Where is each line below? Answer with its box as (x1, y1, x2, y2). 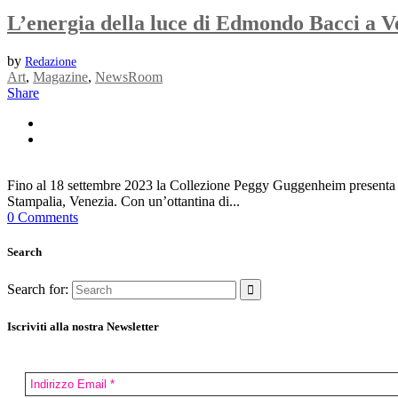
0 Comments (7, 209, 78, 225)
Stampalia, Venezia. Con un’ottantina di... (7, 193, 240, 209)
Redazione (25, 54, 76, 68)
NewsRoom (95, 68, 163, 84)
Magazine (33, 68, 88, 84)
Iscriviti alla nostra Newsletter (7, 320, 159, 334)
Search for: (7, 282, 68, 298)
